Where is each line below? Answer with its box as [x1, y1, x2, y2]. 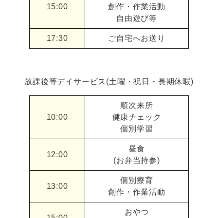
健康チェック [112, 113, 162, 122]
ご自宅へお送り [108, 34, 165, 43]
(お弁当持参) [113, 156, 160, 165]
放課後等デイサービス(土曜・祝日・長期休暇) [24, 77, 194, 86]
